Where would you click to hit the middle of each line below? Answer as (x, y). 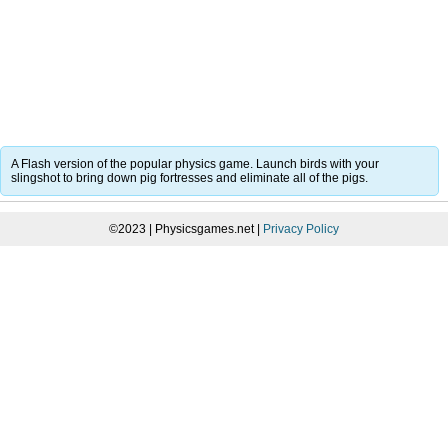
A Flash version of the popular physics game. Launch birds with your (195, 163)
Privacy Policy (301, 228)
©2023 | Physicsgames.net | (186, 228)
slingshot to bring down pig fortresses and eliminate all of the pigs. (189, 177)
